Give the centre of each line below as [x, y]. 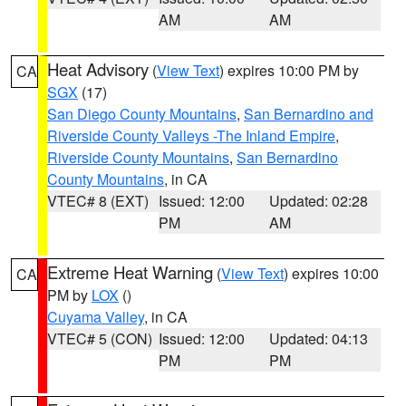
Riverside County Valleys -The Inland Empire [191, 135]
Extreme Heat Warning [130, 272]
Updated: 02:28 [319, 201]
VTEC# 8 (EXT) [98, 201]
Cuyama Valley [96, 317]
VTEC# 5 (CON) [100, 338]
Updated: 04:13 [319, 338]
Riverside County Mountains [138, 157]
